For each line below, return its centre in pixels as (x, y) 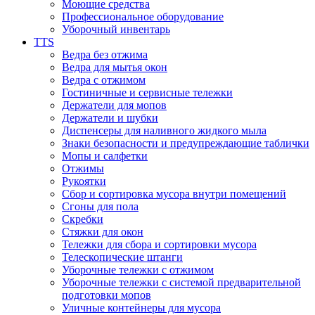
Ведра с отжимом (104, 79)
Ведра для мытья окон (115, 67)
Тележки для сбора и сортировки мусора (159, 244)
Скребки (83, 219)
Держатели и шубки (110, 117)
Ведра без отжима (105, 54)
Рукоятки (84, 181)
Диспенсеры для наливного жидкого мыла (164, 130)
